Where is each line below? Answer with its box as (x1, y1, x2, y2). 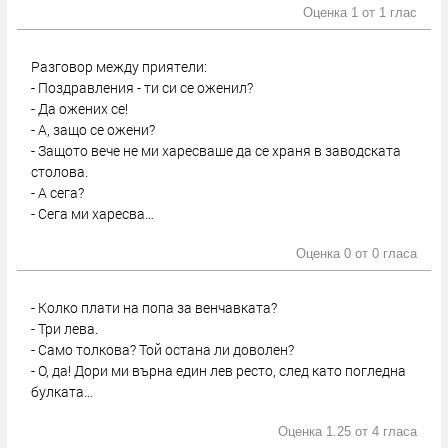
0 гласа (372, 247, 417, 262)
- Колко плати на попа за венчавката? (31, 298, 277, 318)
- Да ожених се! (31, 99, 128, 119)
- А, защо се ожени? (31, 120, 155, 140)
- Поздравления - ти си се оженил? (31, 78, 253, 98)
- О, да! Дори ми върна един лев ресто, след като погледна (31, 361, 406, 381)
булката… (31, 382, 93, 402)
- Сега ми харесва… (31, 204, 154, 224)
